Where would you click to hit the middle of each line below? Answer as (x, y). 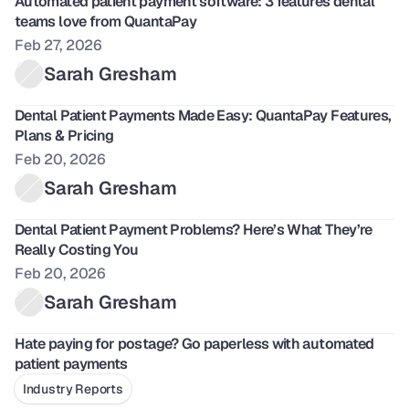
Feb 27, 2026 (59, 45)
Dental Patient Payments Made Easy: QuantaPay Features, (203, 115)
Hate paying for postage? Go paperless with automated (194, 344)
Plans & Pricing (64, 136)
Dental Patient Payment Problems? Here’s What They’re (194, 230)
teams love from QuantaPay (105, 21)
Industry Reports (73, 389)
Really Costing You (77, 250)
